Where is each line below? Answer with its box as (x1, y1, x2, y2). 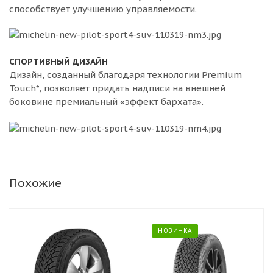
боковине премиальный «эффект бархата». (9, 95, 204, 107)
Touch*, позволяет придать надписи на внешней (9, 82, 225, 94)
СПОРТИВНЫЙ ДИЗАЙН (9, 55, 108, 67)
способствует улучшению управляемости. (9, 2, 197, 15)
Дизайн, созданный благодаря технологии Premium (9, 68, 242, 80)
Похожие (9, 175, 62, 190)
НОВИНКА (158, 226, 192, 235)
